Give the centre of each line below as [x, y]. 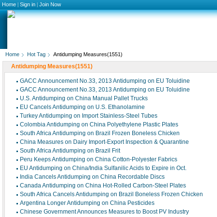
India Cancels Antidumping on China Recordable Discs [92, 177]
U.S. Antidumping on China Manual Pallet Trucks [84, 98]
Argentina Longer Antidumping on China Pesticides [87, 203]
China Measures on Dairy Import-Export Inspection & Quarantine [104, 142]
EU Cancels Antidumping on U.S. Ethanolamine [82, 107]
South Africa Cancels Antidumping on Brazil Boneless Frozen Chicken [111, 194]
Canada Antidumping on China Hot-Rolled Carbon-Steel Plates [103, 186]
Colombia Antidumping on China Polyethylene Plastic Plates [99, 124]
